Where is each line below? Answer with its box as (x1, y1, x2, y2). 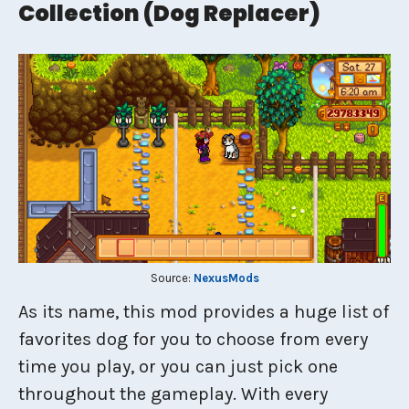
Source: (150, 270, 194, 285)
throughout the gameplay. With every (18, 383, 328, 404)
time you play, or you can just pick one (18, 355, 338, 377)
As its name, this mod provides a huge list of (18, 300, 389, 322)
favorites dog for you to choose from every (18, 328, 368, 350)
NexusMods (193, 270, 259, 285)
